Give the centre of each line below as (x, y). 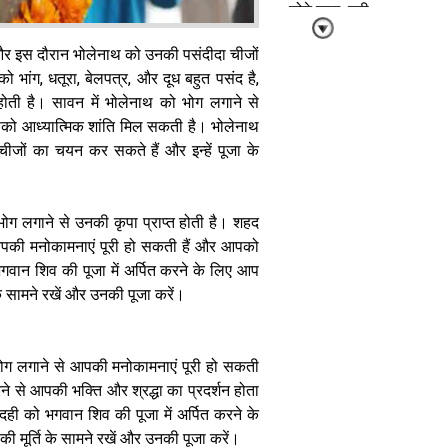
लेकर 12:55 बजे (329, 330)
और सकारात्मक (329, 48)
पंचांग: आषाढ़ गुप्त (329, 235)
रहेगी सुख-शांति (329, 29)
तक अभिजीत (329, 349)
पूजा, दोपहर (329, 292)
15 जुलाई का (329, 216)
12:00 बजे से (329, 311)
